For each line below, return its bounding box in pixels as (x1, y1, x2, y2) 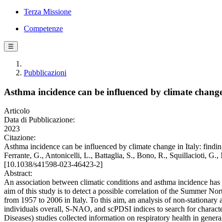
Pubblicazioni (24, 68, 66, 77)
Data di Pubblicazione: (4, 115, 75, 124)
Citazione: (4, 133, 36, 142)
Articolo (4, 107, 30, 115)
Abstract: (4, 169, 32, 178)
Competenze (24, 24, 63, 33)
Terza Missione (24, 7, 71, 16)
